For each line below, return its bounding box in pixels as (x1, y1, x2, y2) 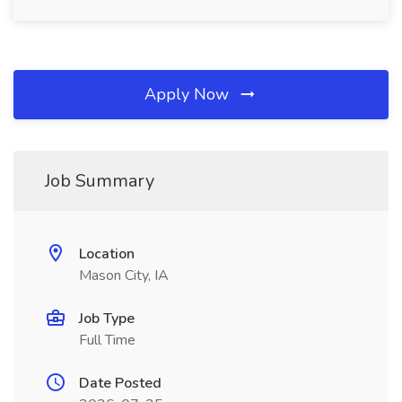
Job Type (79, 309, 135, 328)
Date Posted (79, 373, 162, 393)
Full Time (79, 330, 135, 350)
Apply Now (144, 83, 233, 105)
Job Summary (45, 169, 154, 193)
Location (79, 244, 135, 264)
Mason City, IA (79, 266, 169, 285)
